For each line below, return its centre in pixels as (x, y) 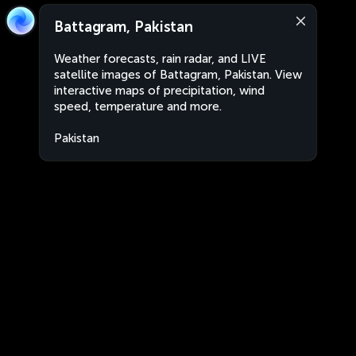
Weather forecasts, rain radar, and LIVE (160, 59)
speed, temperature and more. (138, 106)
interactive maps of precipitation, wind (159, 91)
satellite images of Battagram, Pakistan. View (178, 75)
